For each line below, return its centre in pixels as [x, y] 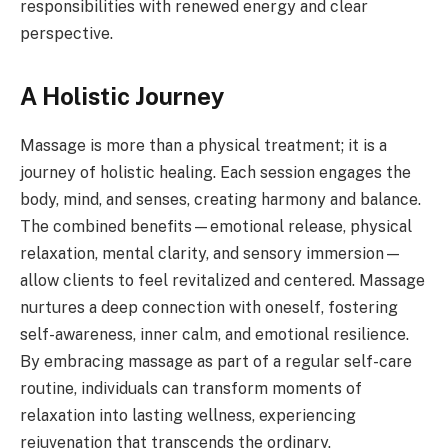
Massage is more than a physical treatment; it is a [203, 146]
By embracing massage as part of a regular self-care [216, 362]
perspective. [66, 34]
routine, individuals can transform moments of [191, 389]
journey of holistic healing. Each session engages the [215, 173]
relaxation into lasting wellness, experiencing [188, 416]
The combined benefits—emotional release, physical [216, 227]
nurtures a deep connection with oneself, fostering [209, 308]
